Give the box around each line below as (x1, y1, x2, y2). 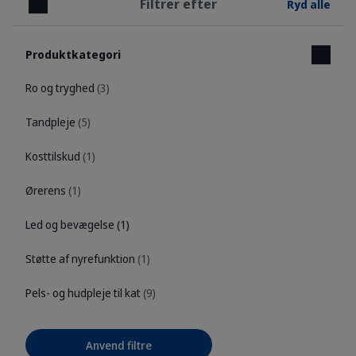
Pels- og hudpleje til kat (25, 285, 143, 301)
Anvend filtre (86, 337, 152, 353)
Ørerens (25, 183, 68, 199)
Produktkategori (25, 47, 121, 63)
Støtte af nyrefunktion (25, 251, 137, 267)
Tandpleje (25, 114, 78, 130)
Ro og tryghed (25, 80, 97, 96)
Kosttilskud (25, 149, 83, 164)
